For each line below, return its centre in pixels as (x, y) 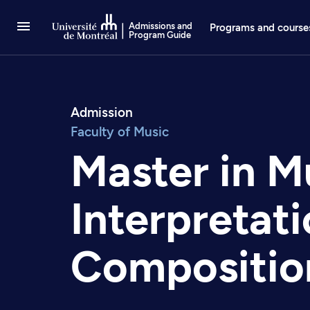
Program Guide (160, 35)
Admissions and (161, 26)
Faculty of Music (120, 132)
